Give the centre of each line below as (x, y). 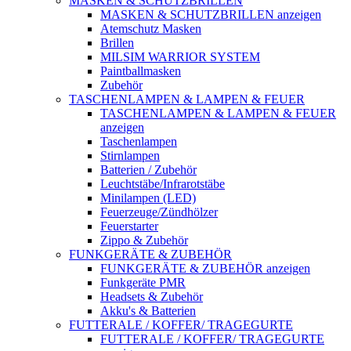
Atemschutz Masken (151, 29)
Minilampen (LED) (148, 198)
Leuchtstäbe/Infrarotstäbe (163, 184)
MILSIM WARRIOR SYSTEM (180, 57)
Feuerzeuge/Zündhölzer (159, 212)
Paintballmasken (141, 71)
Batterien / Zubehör (148, 170)
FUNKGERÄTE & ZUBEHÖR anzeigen (205, 268)
